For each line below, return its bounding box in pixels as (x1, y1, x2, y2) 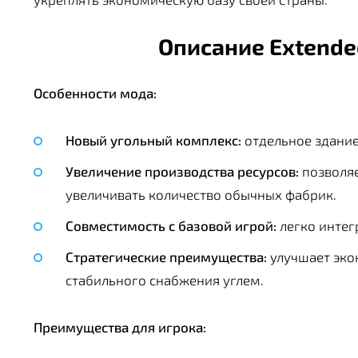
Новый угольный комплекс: (66, 132, 241, 149)
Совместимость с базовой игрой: (66, 217, 276, 234)
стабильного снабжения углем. (66, 272, 264, 288)
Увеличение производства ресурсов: (66, 163, 299, 180)
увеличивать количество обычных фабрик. (66, 186, 336, 203)
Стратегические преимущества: (66, 249, 267, 265)
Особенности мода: (34, 85, 157, 101)
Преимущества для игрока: (34, 319, 206, 336)
